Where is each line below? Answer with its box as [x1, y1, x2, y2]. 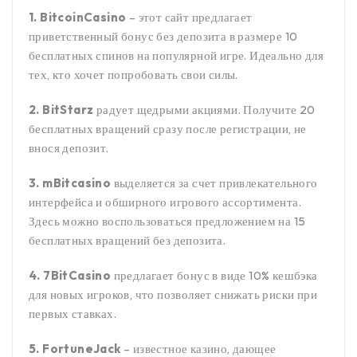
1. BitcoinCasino [29, 10, 127, 25]
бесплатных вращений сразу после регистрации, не [29, 121, 307, 137]
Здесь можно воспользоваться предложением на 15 [29, 214, 306, 229]
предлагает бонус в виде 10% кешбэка [111, 268, 318, 284]
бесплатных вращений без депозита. [29, 233, 226, 249]
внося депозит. [29, 140, 109, 156]
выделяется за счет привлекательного [111, 175, 318, 191]
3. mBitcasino [29, 175, 112, 191]
